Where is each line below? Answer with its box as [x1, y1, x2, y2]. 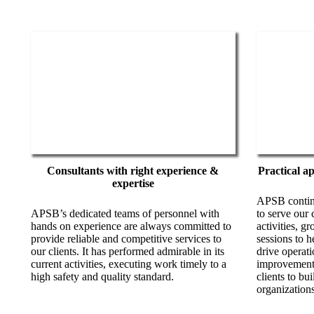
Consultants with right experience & [47, 165, 219, 177]
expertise [111, 177, 154, 190]
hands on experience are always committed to [31, 220, 231, 233]
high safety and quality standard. [31, 271, 174, 283]
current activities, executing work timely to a [31, 258, 226, 271]
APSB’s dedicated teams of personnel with [31, 207, 219, 220]
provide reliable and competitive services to [31, 233, 221, 245]
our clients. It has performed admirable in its [31, 245, 224, 258]
